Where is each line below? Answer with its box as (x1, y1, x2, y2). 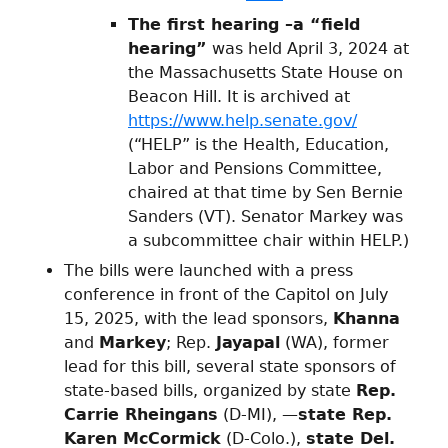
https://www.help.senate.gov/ (128, 110, 357, 130)
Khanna (333, 309, 400, 329)
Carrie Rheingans (64, 405, 218, 425)
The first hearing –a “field (128, 14, 360, 34)
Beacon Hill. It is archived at (128, 86, 350, 106)
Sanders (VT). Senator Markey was (128, 206, 403, 226)
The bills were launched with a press (64, 261, 353, 281)
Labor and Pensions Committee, (128, 158, 382, 178)
